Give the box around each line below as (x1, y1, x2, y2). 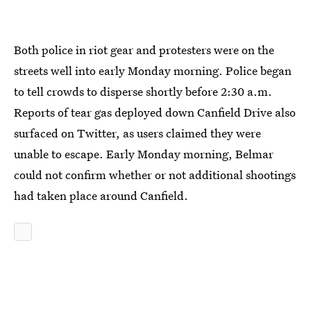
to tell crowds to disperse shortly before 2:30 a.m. (14, 83, 272, 99)
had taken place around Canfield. (14, 187, 188, 203)
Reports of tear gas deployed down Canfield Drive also (14, 103, 296, 120)
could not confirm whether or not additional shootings (14, 166, 296, 183)
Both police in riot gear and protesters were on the (14, 41, 274, 58)
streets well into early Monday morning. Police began (14, 62, 292, 78)
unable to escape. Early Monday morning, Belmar (14, 145, 274, 162)
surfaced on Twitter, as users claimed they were (14, 124, 261, 141)
